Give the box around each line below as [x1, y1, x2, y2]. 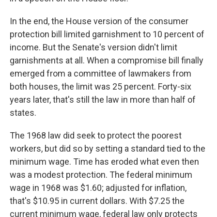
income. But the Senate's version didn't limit [10, 42, 177, 52]
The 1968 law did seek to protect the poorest [10, 130, 182, 140]
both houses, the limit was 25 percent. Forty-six [10, 81, 191, 92]
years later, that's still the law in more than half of [10, 94, 196, 105]
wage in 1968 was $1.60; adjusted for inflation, [10, 183, 186, 193]
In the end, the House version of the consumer [10, 16, 188, 26]
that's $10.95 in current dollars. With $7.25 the [10, 196, 185, 206]
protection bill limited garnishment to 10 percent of [10, 29, 204, 39]
